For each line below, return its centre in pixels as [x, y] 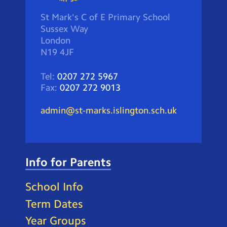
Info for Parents [68, 162]
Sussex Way [64, 29]
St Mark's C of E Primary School [105, 17]
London [55, 40]
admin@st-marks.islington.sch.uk [109, 110]
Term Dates [54, 204]
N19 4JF [57, 52]
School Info [54, 186]
